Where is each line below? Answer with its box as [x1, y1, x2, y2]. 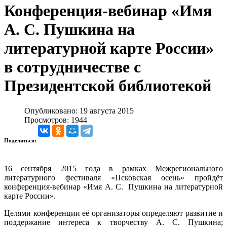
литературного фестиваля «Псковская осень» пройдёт [4, 173, 223, 182]
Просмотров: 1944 [24, 115, 87, 124]
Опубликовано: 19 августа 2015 [24, 106, 134, 115]
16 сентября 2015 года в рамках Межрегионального [4, 164, 223, 173]
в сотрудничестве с [4, 58, 141, 77]
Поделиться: [4, 137, 38, 143]
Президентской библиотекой [4, 77, 211, 95]
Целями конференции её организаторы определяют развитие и [4, 208, 223, 217]
